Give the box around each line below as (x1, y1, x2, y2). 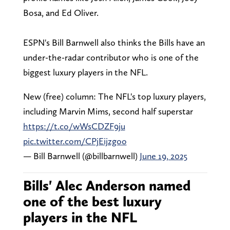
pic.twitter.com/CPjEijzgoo (23, 135, 127, 146)
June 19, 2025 (139, 150, 187, 161)
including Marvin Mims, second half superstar (23, 105, 193, 117)
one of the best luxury (23, 192, 162, 210)
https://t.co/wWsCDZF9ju (23, 120, 125, 131)
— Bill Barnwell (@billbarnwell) (23, 150, 140, 161)
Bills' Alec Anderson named (23, 176, 190, 194)
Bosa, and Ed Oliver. (23, 7, 99, 18)
